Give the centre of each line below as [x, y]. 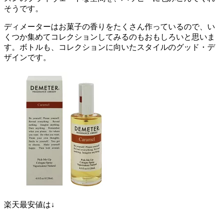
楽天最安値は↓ [29, 204]
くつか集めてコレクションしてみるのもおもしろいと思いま [109, 37]
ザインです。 [27, 57]
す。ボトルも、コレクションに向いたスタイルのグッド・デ [109, 47]
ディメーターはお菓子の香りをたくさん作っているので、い [109, 26]
